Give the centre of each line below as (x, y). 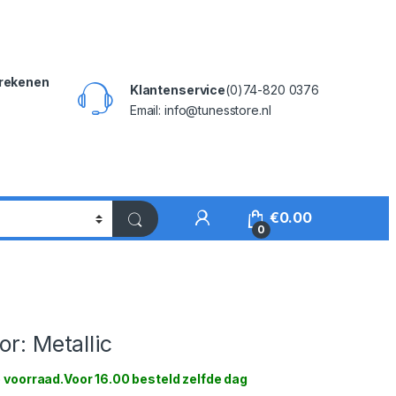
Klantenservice (177, 89)
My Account (254, 217)
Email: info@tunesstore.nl (200, 110)
